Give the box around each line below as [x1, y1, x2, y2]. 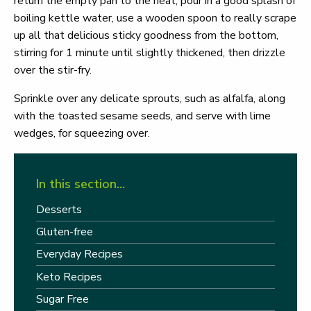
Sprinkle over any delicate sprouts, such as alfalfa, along [14, 91, 285, 107]
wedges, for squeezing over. [14, 126, 150, 142]
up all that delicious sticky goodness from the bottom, [14, 28, 278, 44]
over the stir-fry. [14, 62, 92, 78]
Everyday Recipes [36, 246, 123, 262]
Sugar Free [36, 292, 89, 308]
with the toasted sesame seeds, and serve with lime [14, 108, 271, 124]
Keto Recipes [36, 269, 102, 285]
